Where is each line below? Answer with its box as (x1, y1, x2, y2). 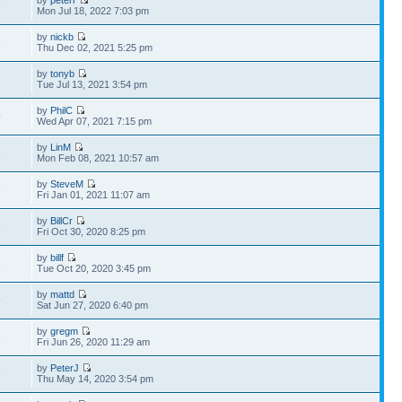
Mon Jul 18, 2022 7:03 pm (37, 5, 150, 16)
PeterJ (50, 363, 80, 373)
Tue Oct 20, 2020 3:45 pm (37, 263, 152, 274)
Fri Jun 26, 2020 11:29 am (37, 336, 151, 347)
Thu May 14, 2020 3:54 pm (37, 373, 154, 384)
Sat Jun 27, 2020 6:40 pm (37, 300, 149, 310)
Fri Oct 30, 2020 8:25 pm (37, 226, 146, 237)
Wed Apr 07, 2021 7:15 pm (37, 116, 153, 127)
